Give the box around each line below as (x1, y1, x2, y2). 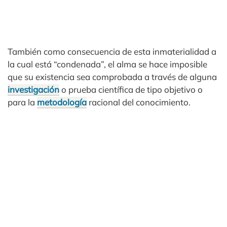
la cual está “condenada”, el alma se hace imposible (8, 59, 207, 69)
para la (8, 97, 37, 107)
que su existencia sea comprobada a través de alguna (8, 71, 217, 82)
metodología (37, 97, 87, 107)
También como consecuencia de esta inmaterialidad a (8, 46, 216, 57)
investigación (8, 84, 59, 95)
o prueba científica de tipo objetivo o (59, 84, 203, 95)
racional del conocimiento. (87, 97, 191, 107)
